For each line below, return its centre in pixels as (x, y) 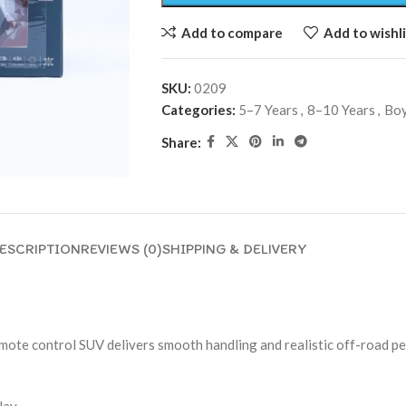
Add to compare (232, 32)
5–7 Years (268, 110)
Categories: (198, 110)
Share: (181, 142)
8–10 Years (341, 110)
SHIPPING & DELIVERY (234, 249)
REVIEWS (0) (121, 249)
